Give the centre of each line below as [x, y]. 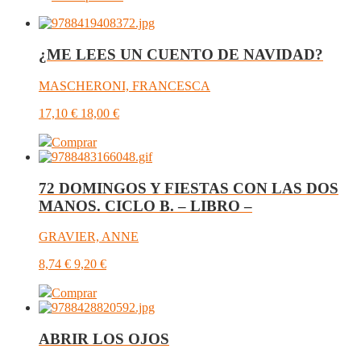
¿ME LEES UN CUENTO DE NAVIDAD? [181, 55]
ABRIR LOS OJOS [104, 338]
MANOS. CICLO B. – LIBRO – [145, 205]
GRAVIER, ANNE [89, 237]
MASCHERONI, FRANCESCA [124, 85]
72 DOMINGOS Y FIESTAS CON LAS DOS [189, 188]
